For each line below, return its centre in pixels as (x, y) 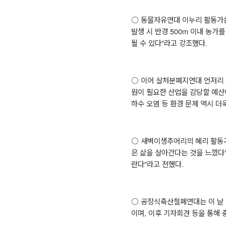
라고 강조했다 (184, 42)
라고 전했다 (164, 163)
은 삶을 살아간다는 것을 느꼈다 (178, 152)
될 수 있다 (146, 42)
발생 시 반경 (150, 31)
